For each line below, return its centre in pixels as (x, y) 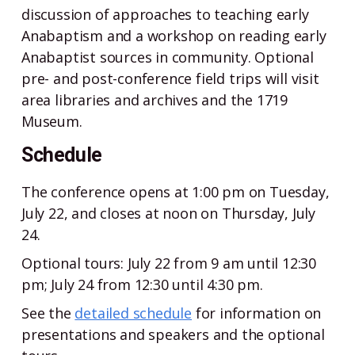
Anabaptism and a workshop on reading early (174, 36)
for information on (257, 313)
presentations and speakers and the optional (173, 334)
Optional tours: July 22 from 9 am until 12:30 (169, 263)
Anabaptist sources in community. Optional (168, 57)
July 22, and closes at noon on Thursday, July (168, 213)
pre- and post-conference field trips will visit (170, 78)
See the (48, 313)
